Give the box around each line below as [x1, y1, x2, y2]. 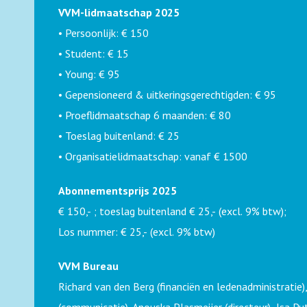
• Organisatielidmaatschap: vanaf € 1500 [58, 149, 247, 163]
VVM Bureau [58, 259, 119, 273]
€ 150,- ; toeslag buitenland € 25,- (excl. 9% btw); [58, 204, 286, 218]
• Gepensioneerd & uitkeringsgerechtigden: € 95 [58, 88, 276, 101]
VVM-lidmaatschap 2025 [58, 5, 180, 19]
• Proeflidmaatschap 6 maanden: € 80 [58, 108, 231, 122]
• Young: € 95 [58, 67, 120, 81]
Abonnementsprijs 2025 [58, 184, 177, 197]
